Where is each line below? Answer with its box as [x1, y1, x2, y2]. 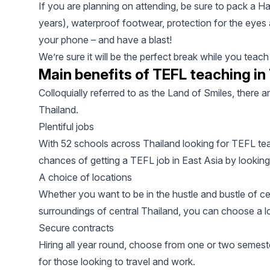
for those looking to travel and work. [39, 256, 195, 268]
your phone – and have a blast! [39, 34, 172, 46]
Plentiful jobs [39, 121, 94, 133]
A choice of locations [39, 171, 132, 184]
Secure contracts [39, 222, 114, 234]
